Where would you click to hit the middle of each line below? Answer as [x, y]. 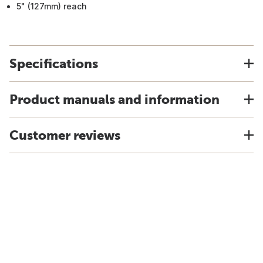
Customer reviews [65, 135]
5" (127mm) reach [52, 6]
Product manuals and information [114, 99]
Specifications [54, 63]
